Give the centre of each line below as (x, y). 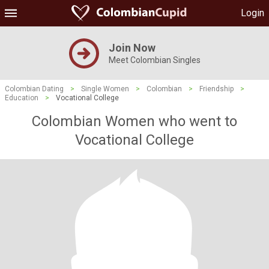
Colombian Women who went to (134, 121)
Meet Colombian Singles (154, 60)
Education (22, 98)
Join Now (132, 48)
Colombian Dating (34, 89)
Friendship (216, 89)
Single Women (105, 89)
